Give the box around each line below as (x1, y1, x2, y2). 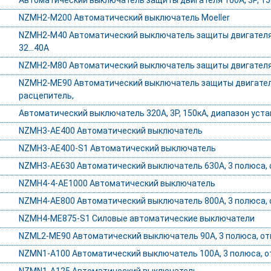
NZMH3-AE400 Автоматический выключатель (18, 126, 203, 136)
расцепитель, (18, 91, 74, 101)
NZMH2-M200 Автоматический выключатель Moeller (18, 13, 230, 23)
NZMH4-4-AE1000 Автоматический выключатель (18, 178, 215, 189)
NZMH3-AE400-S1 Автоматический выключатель (18, 143, 216, 154)
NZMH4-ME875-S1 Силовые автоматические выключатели (18, 214, 255, 224)
